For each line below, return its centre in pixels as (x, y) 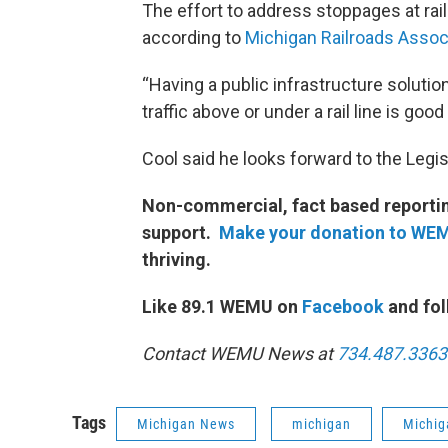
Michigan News (186, 424)
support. (180, 232)
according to (193, 37)
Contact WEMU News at (237, 353)
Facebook (343, 306)
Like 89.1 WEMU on (222, 306)
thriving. (176, 259)
